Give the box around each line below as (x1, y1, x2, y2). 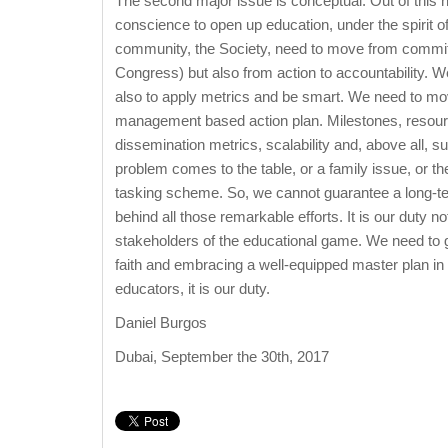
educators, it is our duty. (115, 280, 270, 298)
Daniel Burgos (115, 314, 207, 332)
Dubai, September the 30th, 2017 (115, 348, 329, 366)
